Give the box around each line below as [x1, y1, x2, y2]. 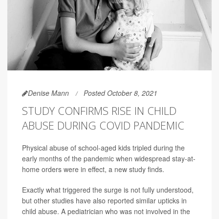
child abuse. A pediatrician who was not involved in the [22, 206, 190, 216]
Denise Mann [28, 88, 69, 98]
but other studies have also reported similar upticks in [22, 195, 187, 205]
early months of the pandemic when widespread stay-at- [22, 153, 196, 163]
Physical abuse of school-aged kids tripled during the [22, 142, 185, 153]
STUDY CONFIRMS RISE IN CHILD [22, 103, 176, 118]
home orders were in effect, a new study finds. [22, 164, 164, 174]
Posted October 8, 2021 [84, 88, 157, 98]
